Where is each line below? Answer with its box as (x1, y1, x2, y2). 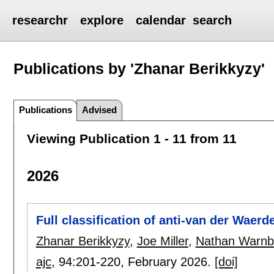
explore (80, 13, 124, 27)
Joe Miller (136, 234, 188, 248)
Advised (82, 104, 117, 115)
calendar (136, 13, 187, 27)
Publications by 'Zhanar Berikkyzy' (13, 59, 265, 77)
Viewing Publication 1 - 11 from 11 (26, 131, 237, 146)
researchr (12, 13, 68, 27)
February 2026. (127, 255, 215, 269)
